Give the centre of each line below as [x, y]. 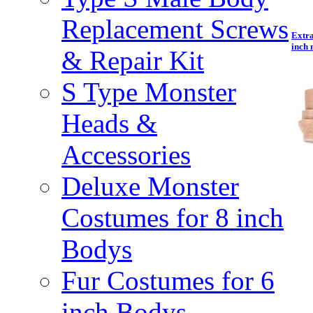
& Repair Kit [133, 60]
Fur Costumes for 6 [168, 281]
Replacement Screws [175, 29]
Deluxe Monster [150, 186]
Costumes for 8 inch [173, 218]
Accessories [126, 155]
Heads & [109, 123]
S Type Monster [149, 92]
